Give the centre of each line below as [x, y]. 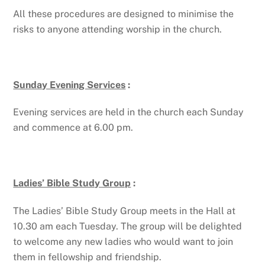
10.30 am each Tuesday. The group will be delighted [128, 226]
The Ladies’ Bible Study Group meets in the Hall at [125, 211]
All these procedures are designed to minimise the [124, 14]
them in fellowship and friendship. [88, 257]
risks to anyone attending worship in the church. [118, 29]
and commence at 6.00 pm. [73, 128]
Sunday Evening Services [70, 85]
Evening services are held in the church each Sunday [129, 112]
